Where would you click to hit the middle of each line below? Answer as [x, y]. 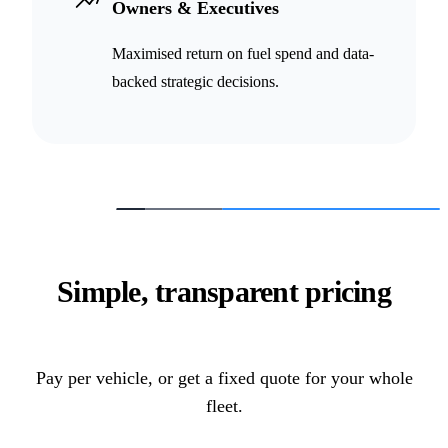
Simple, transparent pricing [224, 291]
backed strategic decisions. [195, 81]
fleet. [224, 406]
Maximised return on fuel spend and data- [243, 53]
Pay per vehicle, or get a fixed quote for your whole [224, 378]
